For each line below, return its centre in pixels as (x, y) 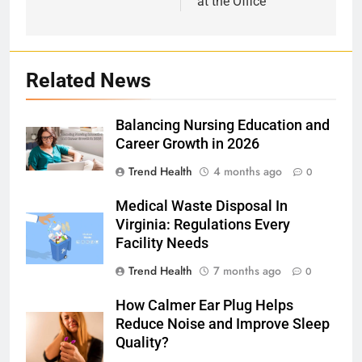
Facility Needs (162, 243)
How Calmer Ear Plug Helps (204, 305)
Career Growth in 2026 (187, 143)
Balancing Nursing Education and (223, 125)
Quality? (142, 342)
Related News (88, 80)
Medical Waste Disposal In (202, 206)
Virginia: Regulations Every (203, 224)
